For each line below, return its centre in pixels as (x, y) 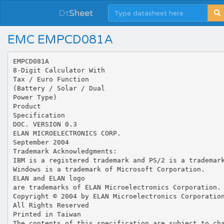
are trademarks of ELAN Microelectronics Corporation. (117, 187)
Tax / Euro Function (51, 79)
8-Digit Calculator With (59, 70)
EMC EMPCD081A (60, 40)
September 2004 (41, 142)
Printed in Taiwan (47, 214)
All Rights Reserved (51, 205)
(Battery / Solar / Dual (59, 88)
